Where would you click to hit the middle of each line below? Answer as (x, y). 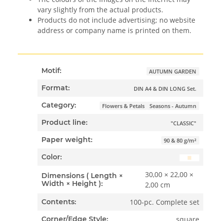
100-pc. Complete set (164, 202)
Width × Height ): (72, 183)
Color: (52, 157)
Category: (59, 105)
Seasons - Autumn (173, 106)
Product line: (65, 123)
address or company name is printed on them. (114, 30)
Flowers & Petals (124, 106)
